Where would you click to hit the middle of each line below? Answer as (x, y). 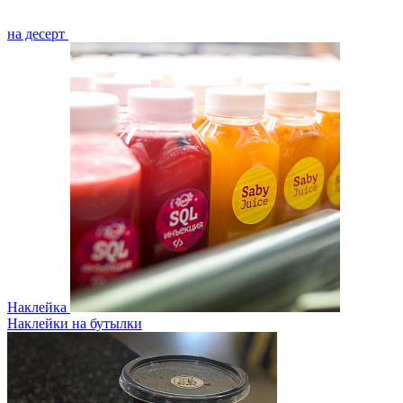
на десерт (36, 34)
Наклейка (37, 307)
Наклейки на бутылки (75, 323)
